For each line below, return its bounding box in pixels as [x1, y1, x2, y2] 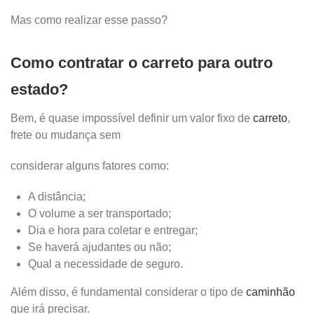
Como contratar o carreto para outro [11, 54, 273, 72]
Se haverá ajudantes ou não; [28, 241, 171, 254]
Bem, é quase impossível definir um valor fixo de [11, 112, 253, 125]
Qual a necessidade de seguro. [28, 258, 183, 271]
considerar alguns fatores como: [11, 160, 169, 172]
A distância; [28, 191, 86, 203]
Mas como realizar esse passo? [11, 14, 168, 27]
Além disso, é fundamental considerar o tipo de [11, 286, 246, 299]
